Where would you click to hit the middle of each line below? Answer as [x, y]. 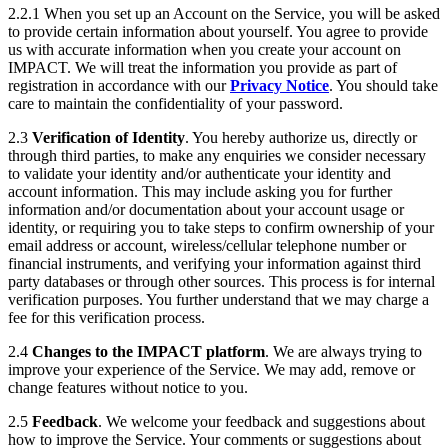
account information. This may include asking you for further [200, 191]
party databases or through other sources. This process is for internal [221, 281]
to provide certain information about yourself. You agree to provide [218, 31]
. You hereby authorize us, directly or [301, 137]
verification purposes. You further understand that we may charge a [218, 299]
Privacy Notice [279, 85]
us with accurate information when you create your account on [204, 49]
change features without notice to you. [128, 387]
